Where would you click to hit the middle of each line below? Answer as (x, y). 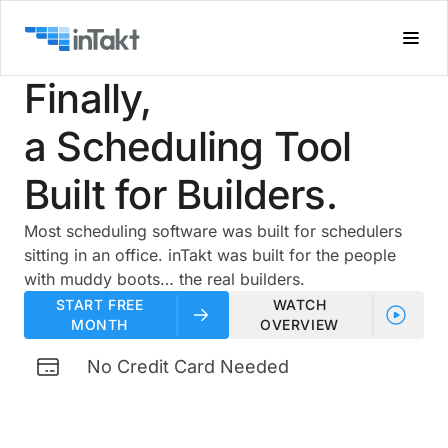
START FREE (99, 304)
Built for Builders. (180, 194)
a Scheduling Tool (188, 146)
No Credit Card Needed (188, 366)
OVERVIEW (299, 324)
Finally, (88, 98)
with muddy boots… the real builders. (164, 279)
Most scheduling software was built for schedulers (213, 231)
